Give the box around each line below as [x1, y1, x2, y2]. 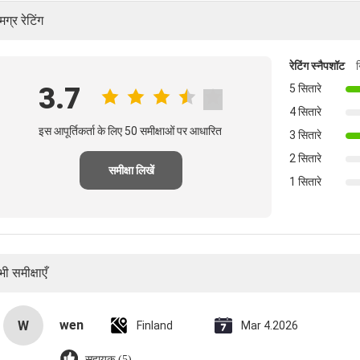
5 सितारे [289, 82, 321, 95]
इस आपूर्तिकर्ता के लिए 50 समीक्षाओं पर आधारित [38, 125, 222, 137]
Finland [137, 319, 173, 332]
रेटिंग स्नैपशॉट [289, 59, 345, 72]
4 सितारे [289, 105, 321, 118]
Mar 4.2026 [241, 319, 298, 332]
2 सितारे [289, 152, 321, 165]
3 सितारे [289, 129, 321, 141]
